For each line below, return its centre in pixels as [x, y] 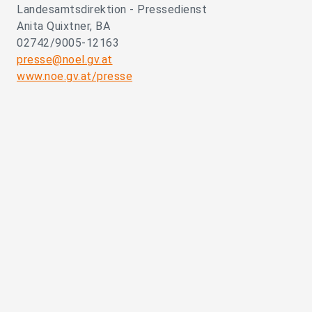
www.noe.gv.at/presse [75, 77]
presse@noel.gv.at [65, 60]
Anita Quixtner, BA [63, 26]
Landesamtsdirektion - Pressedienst [112, 10]
